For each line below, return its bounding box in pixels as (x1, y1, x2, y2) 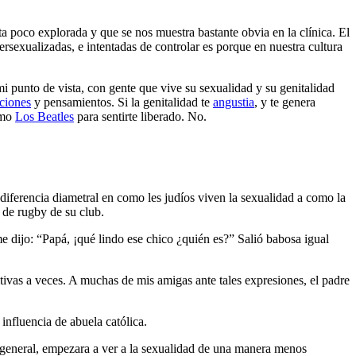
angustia (213, 95, 254, 109)
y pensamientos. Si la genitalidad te (31, 95, 213, 109)
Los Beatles (15, 109, 74, 123)
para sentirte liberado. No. (74, 109, 207, 123)
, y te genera (254, 95, 315, 109)
